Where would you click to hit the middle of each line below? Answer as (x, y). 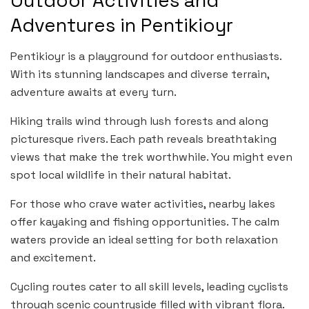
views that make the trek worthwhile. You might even (151, 157)
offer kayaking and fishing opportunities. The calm (145, 221)
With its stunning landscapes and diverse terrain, (140, 74)
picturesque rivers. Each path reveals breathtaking (143, 139)
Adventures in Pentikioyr (122, 26)
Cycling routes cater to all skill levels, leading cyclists (149, 286)
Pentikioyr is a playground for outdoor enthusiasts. (146, 56)
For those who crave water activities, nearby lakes (143, 203)
